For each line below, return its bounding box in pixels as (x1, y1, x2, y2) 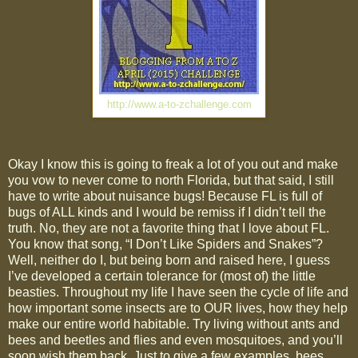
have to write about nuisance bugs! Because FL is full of (8, 189, 322, 204)
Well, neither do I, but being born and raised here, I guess (8, 253, 330, 268)
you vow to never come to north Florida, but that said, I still (8, 173, 334, 188)
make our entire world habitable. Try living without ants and (8, 317, 340, 332)
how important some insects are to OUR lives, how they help (8, 301, 348, 316)
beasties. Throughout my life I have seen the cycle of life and (8, 285, 348, 300)
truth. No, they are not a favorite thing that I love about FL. (8, 221, 329, 236)
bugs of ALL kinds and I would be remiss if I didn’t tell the (8, 205, 326, 220)
